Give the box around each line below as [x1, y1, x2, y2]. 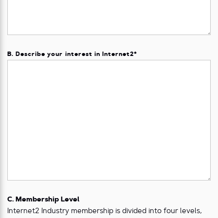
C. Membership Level [7, 197, 79, 203]
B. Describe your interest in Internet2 [7, 52, 134, 58]
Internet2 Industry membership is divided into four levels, [7, 208, 202, 216]
